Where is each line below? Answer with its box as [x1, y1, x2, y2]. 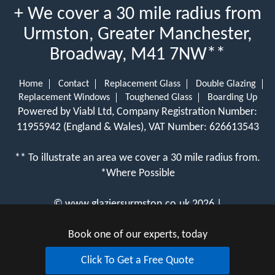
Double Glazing [195, 79, 256, 89]
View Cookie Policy [95, 213, 180, 225]
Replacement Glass [104, 79, 180, 89]
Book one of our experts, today [68, 229, 207, 241]
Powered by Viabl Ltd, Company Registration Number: [18, 106, 257, 118]
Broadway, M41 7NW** [50, 45, 225, 64]
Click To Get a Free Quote [81, 255, 194, 266]
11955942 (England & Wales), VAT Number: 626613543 [16, 121, 259, 133]
